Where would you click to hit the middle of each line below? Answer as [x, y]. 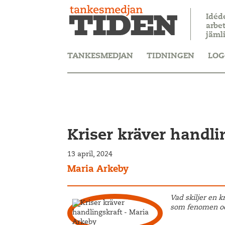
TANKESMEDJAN [100, 56]
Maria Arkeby [98, 170]
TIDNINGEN [171, 56]
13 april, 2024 [90, 155]
